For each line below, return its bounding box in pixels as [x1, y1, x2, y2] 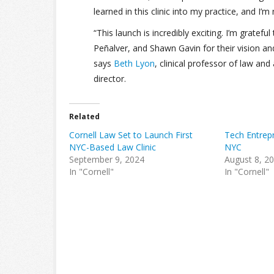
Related [69, 111, 100, 122]
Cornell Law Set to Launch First [69, 129, 193, 141]
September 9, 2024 [69, 154, 144, 165]
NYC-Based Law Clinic [69, 141, 156, 153]
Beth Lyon [114, 57, 155, 69]
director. [94, 73, 126, 84]
